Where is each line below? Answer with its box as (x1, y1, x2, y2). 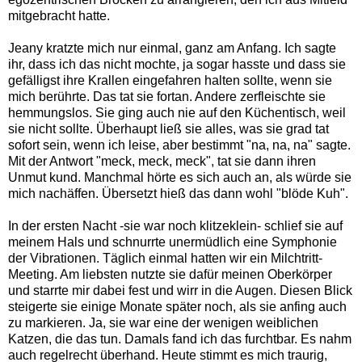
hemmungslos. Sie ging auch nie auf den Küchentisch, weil (8, 105, 346, 120)
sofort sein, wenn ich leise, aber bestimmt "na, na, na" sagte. (8, 137, 351, 152)
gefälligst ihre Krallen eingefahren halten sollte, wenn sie (8, 73, 332, 87)
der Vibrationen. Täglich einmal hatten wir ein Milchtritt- (8, 250, 322, 265)
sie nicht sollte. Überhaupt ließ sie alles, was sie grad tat (8, 121, 329, 136)
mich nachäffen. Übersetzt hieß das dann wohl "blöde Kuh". (8, 186, 348, 200)
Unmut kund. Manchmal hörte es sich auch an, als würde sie (8, 170, 351, 184)
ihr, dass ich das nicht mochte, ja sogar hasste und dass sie (8, 57, 346, 71)
